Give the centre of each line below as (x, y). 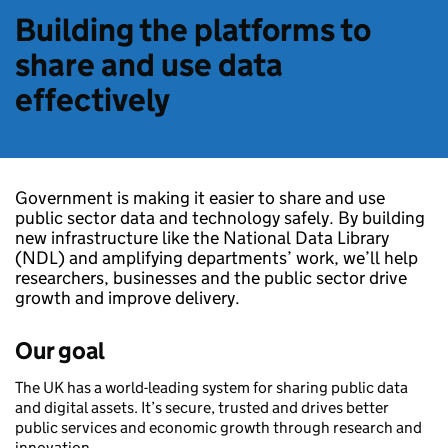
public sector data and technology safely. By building (220, 217)
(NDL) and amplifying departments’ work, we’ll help (216, 257)
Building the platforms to (193, 29)
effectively (92, 99)
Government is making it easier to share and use (200, 197)
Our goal (60, 350)
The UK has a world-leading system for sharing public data (211, 388)
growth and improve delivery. (127, 297)
